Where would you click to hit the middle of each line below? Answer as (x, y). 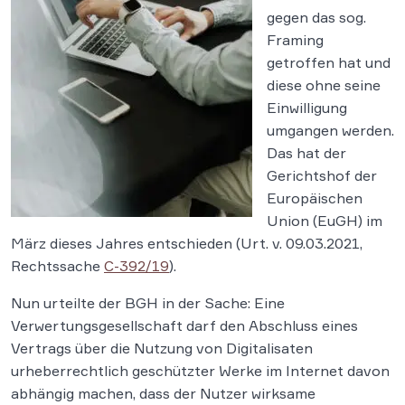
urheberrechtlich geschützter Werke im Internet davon (200, 371)
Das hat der (306, 153)
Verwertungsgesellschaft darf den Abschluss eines (184, 325)
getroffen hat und (329, 62)
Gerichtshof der (322, 175)
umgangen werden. (330, 130)
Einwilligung (307, 108)
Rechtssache (57, 266)
